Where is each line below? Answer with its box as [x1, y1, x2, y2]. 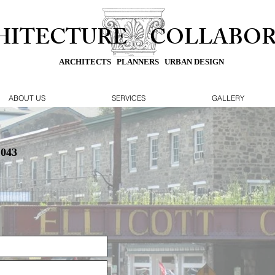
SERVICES [112, 93, 145, 103]
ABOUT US [8, 93, 45, 103]
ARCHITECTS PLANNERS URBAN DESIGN [58, 57, 224, 66]
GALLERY [212, 93, 244, 103]
